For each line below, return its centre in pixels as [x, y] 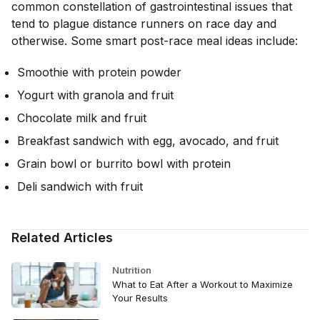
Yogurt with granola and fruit [95, 95]
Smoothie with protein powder [99, 72]
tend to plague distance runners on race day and [144, 24]
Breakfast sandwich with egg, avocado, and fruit [148, 141]
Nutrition [131, 270]
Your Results [140, 298]
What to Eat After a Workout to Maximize [202, 284]
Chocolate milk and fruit [82, 118]
